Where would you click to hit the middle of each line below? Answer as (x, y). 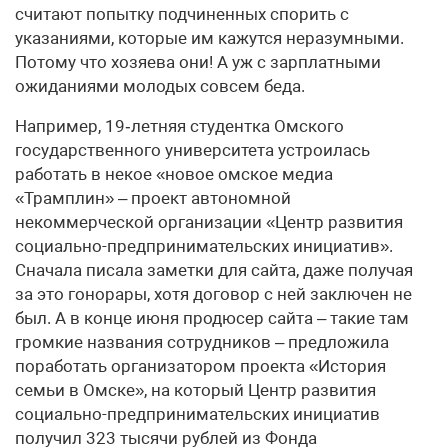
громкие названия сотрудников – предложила (202, 342)
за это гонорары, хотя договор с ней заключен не (213, 294)
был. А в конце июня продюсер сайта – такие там (212, 318)
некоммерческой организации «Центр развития (209, 222)
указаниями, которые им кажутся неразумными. (209, 38)
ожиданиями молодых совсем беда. (160, 86)
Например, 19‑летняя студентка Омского (179, 126)
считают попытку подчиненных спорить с (182, 14)
